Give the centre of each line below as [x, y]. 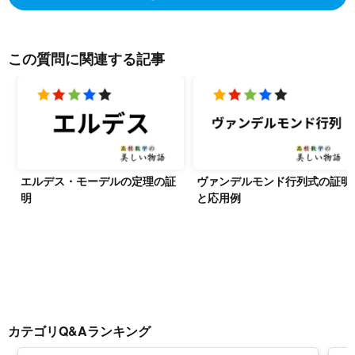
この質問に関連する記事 [86, 59]
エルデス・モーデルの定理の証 [98, 180]
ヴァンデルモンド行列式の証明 [274, 180]
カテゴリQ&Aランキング [79, 330]
